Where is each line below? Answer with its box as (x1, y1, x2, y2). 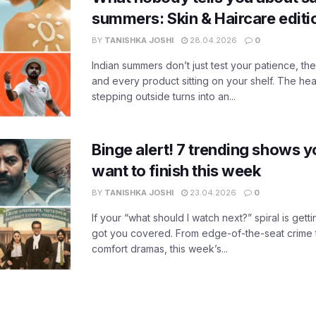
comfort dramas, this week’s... (92, 242, 228, 255)
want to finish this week (92, 161, 261, 180)
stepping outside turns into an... (92, 90, 236, 102)
